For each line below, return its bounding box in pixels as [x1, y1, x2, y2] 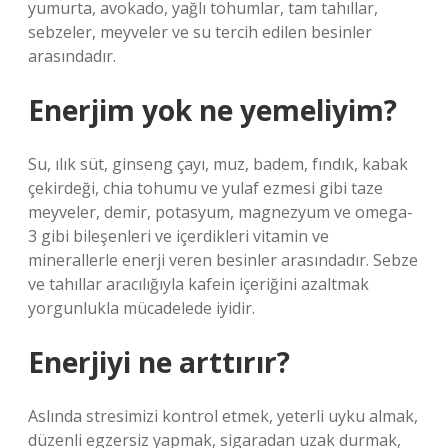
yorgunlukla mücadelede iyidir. [28, 297, 255, 319]
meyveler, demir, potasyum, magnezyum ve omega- [28, 201, 413, 223]
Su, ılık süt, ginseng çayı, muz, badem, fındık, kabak [28, 153, 408, 175]
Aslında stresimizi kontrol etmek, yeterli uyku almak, [28, 405, 418, 427]
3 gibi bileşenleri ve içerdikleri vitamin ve [28, 225, 329, 247]
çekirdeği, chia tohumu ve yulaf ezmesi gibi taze [28, 177, 383, 199]
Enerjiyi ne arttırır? [28, 343, 290, 381]
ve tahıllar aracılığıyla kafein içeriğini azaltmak [28, 273, 369, 295]
